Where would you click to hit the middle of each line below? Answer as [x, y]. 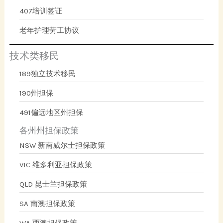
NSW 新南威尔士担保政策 [62, 145]
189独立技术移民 [48, 73]
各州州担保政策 [49, 130]
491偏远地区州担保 [52, 112]
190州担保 [37, 93]
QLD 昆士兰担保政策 [54, 184]
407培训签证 [41, 11]
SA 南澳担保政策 [48, 203]
